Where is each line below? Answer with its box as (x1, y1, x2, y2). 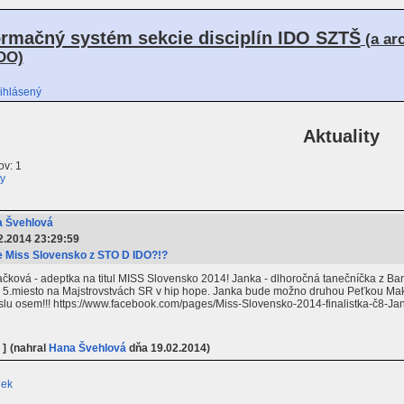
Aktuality (303, 126, 381, 147)
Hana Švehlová (48, 341, 126, 354)
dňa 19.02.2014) (125, 341, 210, 354)
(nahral (9, 341, 49, 354)
